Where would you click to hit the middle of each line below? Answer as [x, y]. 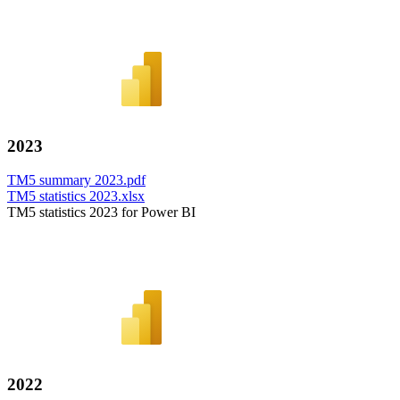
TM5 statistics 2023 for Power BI [101, 212]
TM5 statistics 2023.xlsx [76, 196]
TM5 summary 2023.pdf [76, 180]
